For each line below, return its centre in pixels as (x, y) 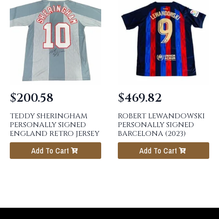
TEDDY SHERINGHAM (49, 116)
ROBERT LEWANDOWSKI (161, 116)
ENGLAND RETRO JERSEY (55, 133)
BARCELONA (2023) (152, 133)
